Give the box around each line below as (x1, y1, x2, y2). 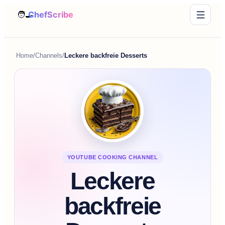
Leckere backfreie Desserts (64, 52, 147, 59)
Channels (35, 52, 62, 59)
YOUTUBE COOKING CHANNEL (67, 154, 158, 160)
